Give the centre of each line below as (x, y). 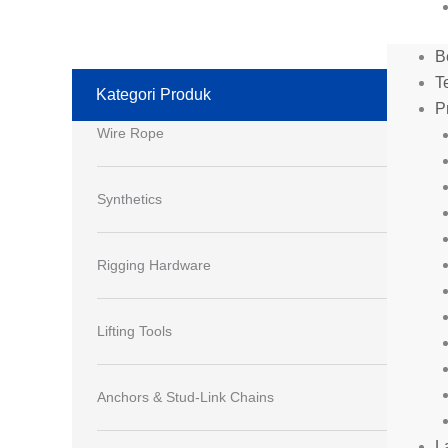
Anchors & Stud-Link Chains (185, 397)
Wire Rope (130, 133)
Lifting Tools (134, 331)
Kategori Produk (153, 94)
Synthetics (129, 199)
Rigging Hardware (154, 265)
